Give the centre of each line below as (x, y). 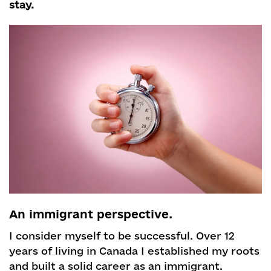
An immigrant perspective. (91, 214)
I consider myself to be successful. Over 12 (122, 236)
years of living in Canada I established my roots (134, 251)
